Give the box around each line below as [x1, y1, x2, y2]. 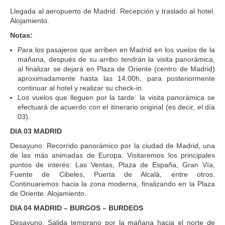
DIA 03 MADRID [10, 127, 62, 135]
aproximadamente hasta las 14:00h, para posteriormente [18, 74, 215, 82]
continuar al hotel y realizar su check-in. [18, 83, 144, 92]
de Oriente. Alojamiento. [10, 189, 86, 197]
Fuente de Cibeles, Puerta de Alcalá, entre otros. [10, 170, 215, 178]
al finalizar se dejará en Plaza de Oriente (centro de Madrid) [18, 64, 215, 73]
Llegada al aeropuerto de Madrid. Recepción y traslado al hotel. [10, 7, 215, 15]
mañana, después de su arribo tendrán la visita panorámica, [18, 55, 215, 63]
